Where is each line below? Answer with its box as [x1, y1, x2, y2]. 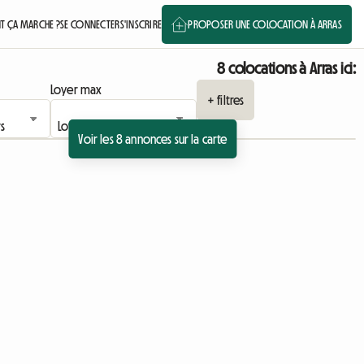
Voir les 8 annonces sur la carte [78, 132, 227, 145]
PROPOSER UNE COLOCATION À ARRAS [188, 18, 342, 30]
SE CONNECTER [60, 18, 120, 30]
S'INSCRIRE [119, 18, 162, 30]
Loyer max [50, 83, 102, 96]
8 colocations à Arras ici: [217, 60, 356, 76]
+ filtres [206, 93, 245, 106]
